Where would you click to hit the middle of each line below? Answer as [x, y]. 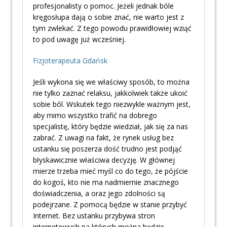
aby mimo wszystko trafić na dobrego [95, 116]
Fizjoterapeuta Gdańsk [70, 61]
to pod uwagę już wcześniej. [79, 40]
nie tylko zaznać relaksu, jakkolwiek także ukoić [110, 93]
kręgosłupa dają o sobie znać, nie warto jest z [108, 17]
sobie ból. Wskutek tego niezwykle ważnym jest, [112, 104]
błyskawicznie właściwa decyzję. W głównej [104, 160]
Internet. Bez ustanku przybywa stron [94, 216]
